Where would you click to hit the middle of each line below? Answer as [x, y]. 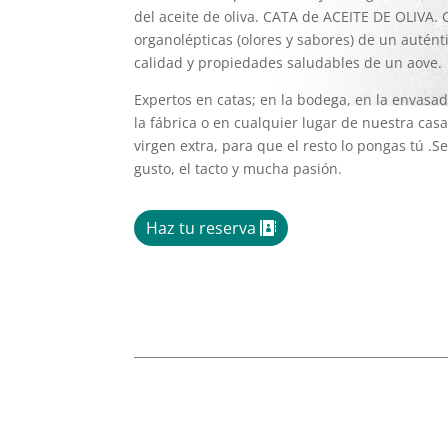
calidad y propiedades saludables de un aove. [288, 63]
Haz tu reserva [200, 227]
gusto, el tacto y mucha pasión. [238, 169]
